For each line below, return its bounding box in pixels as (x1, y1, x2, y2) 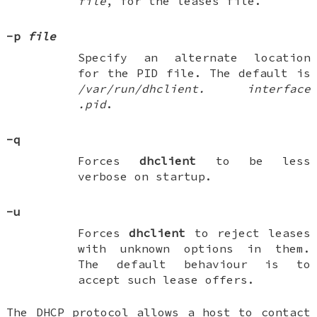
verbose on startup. (78, 168, 213, 183)
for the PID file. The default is (78, 65, 311, 80)
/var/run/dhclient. (78, 81, 206, 96)
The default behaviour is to (78, 256, 311, 271)
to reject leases (185, 225, 311, 240)
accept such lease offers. (78, 272, 255, 287)
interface (246, 81, 311, 96)
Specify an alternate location (78, 50, 311, 64)
